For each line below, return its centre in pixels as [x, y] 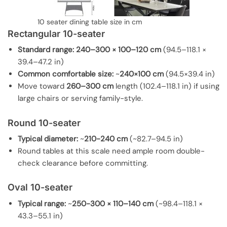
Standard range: [46, 50]
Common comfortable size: [66, 74]
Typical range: [42, 203]
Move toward [42, 86]
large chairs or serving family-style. [80, 99]
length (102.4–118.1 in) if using [166, 86]
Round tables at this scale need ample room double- [111, 151]
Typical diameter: [48, 139]
